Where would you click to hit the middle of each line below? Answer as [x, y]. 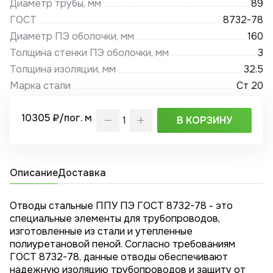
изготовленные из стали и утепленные [101, 231]
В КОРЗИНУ [204, 121]
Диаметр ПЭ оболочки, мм [72, 37]
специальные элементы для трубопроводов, [115, 218]
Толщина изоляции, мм [63, 69]
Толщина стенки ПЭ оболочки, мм [90, 53]
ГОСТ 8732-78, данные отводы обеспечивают [119, 257]
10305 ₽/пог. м [56, 118]
